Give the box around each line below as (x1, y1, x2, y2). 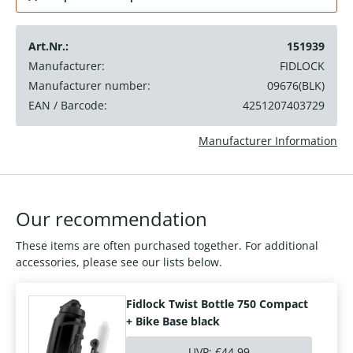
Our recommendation (16, 206, 207, 232)
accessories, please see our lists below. (16, 255, 222, 270)
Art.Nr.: (28, 39, 69, 54)
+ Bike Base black (126, 314, 220, 329)
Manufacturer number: (28, 78, 150, 94)
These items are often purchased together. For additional (16, 238, 318, 254)
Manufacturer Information (199, 133, 337, 149)
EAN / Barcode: (28, 98, 107, 113)
